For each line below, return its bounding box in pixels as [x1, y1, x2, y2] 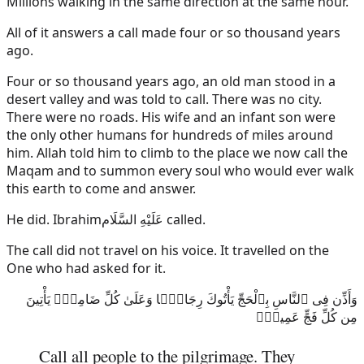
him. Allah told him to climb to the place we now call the [6, 143, 348, 162]
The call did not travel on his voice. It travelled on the [6, 240, 329, 259]
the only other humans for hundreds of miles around [6, 125, 333, 144]
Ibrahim [53, 210, 102, 228]
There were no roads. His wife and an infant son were [6, 107, 336, 126]
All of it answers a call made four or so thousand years [6, 23, 340, 41]
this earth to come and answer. [6, 179, 196, 197]
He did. [6, 210, 53, 228]
